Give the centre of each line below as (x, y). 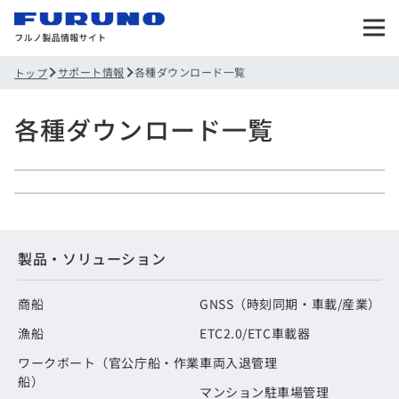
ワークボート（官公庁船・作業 (109, 362)
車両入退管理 (239, 362)
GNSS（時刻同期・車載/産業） (290, 303)
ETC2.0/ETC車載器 (255, 333)
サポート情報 (91, 72)
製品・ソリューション (92, 258)
